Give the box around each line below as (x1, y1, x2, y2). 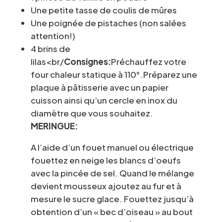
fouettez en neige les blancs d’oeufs (30, 154, 181, 166)
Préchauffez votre (111, 55, 186, 67)
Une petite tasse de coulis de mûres (30, 4, 177, 15)
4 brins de (30, 43, 70, 54)
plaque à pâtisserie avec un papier (30, 81, 168, 93)
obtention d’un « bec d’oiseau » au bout (30, 206, 193, 217)
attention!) (30, 30, 75, 41)
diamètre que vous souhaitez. (30, 107, 153, 118)
